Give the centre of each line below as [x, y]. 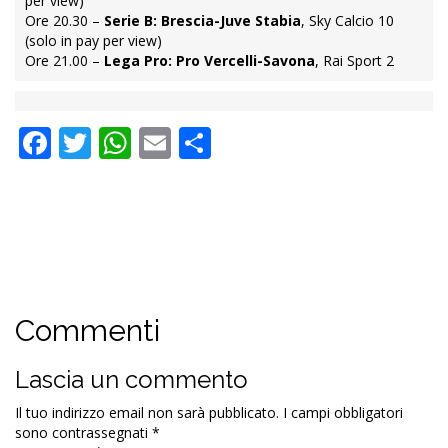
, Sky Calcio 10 [347, 20]
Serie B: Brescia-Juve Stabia [202, 20]
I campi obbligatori [343, 412]
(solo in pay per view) [93, 40]
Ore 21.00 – [64, 60]
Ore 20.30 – [64, 20]
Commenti [87, 330]
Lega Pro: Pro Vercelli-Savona [209, 60]
